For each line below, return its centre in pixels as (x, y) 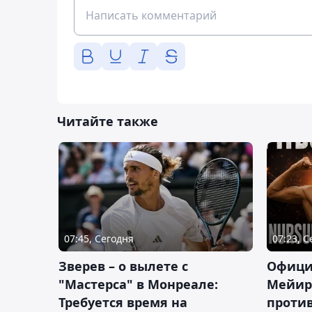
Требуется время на (123, 302)
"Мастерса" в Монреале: (138, 284)
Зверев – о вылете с (123, 266)
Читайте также (108, 121)
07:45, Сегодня (99, 238)
